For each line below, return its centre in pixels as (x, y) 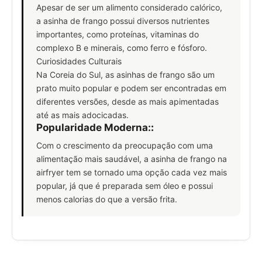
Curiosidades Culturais (79, 61)
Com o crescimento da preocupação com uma (125, 146)
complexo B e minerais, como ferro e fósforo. (122, 47)
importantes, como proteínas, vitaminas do (118, 34)
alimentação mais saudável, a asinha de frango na (132, 159)
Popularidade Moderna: (94, 127)
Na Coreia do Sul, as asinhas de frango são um (125, 74)
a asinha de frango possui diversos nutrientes (123, 20)
